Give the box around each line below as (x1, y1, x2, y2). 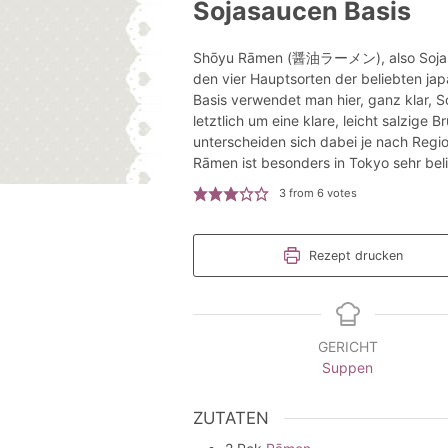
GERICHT (317, 338, 378, 355)
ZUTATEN (192, 408, 269, 429)
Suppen (322, 359, 373, 376)
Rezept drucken (305, 248, 404, 263)
